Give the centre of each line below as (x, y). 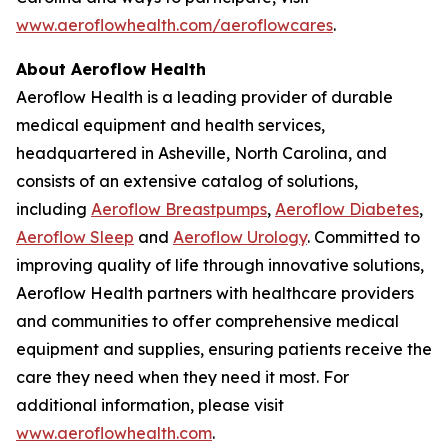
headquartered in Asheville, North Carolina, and (201, 153)
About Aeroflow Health (111, 69)
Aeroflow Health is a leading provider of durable (204, 97)
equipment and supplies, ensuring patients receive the (224, 349)
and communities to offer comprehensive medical (207, 321)
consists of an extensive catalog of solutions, (187, 181)
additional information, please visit (150, 405)
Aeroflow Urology (240, 237)
